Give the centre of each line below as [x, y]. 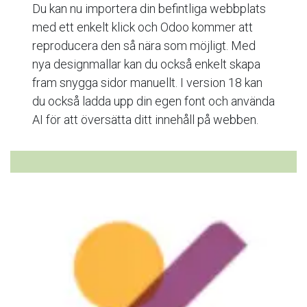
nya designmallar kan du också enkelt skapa [146, 64]
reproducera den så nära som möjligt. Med [144, 45]
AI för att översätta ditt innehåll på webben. [145, 119]
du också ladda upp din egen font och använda [153, 101]
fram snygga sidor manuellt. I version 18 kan [147, 82]
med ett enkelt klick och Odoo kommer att [143, 27]
